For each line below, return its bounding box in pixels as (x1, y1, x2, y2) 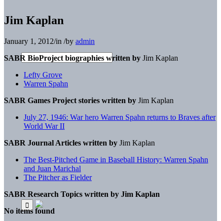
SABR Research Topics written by (4, 189, 119, 198)
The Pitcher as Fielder (24, 173, 92, 182)
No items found (4, 206, 55, 215)
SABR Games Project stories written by (4, 96, 136, 105)
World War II (24, 121, 65, 130)
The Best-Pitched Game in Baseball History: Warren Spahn (24, 155, 208, 164)
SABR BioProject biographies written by (4, 53, 143, 62)
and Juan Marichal (24, 164, 81, 173)
